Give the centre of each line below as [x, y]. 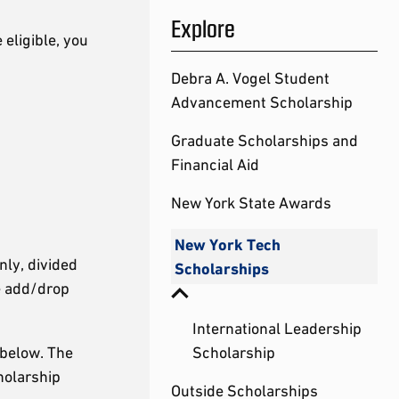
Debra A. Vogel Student [250, 78]
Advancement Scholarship [262, 102]
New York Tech [228, 244]
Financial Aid [215, 164]
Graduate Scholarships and [265, 140]
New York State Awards [251, 203]
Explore [203, 28]
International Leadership [277, 328]
